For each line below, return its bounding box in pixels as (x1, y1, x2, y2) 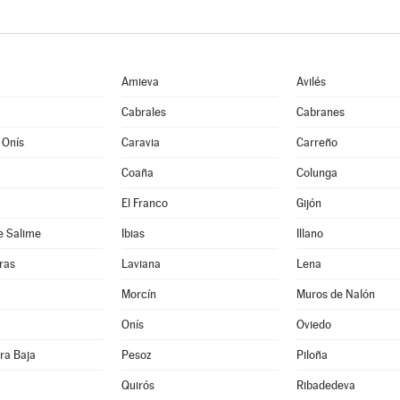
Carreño (296, 136, 337, 149)
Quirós (121, 379, 154, 392)
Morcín (121, 287, 156, 301)
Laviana (121, 257, 161, 271)
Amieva (121, 75, 159, 88)
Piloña (296, 348, 328, 362)
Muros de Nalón (296, 287, 375, 301)
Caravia (121, 136, 160, 149)
